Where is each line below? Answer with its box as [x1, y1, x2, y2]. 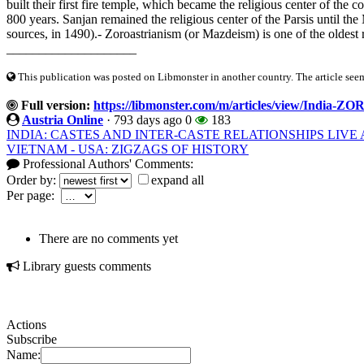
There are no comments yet [39, 232, 178, 246]
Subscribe [6, 332, 57, 347]
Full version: [18, 98, 90, 113]
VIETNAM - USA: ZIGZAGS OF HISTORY [6, 142, 249, 157]
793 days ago [114, 113, 182, 128]
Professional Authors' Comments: [19, 157, 193, 171]
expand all [151, 173, 204, 188]
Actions [6, 318, 46, 332]
